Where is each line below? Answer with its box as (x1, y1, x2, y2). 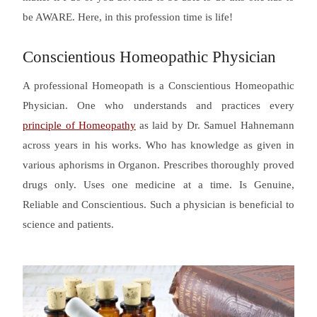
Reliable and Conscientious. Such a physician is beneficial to (23, 198, 294, 210)
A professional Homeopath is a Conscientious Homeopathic (23, 79, 294, 91)
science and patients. (23, 218, 115, 230)
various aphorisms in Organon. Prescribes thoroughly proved (23, 158, 294, 171)
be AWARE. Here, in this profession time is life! (23, 11, 234, 23)
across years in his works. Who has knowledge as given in (23, 139, 294, 151)
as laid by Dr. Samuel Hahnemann (135, 119, 294, 131)
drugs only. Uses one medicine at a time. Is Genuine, (23, 178, 294, 190)
